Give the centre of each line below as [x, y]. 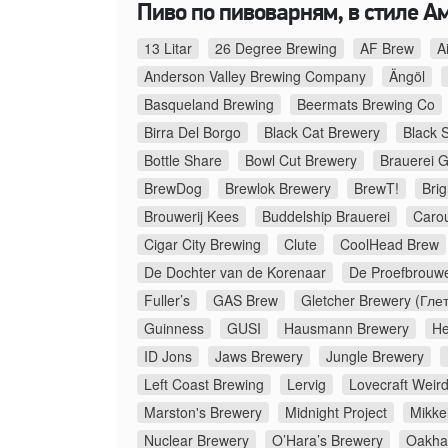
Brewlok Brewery [278, 188]
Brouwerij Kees [191, 216]
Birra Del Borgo [192, 132]
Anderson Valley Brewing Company [255, 76]
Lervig [306, 384]
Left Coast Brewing [204, 384]
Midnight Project [336, 412]
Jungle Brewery [375, 356]
